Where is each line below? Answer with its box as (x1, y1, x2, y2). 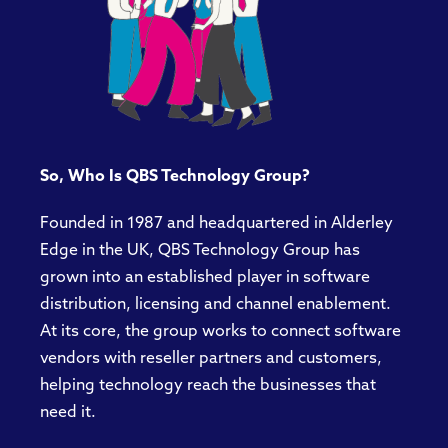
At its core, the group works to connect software (40, 323, 401, 340)
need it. (40, 404, 96, 421)
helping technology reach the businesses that (40, 377, 376, 394)
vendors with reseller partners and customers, (40, 350, 382, 367)
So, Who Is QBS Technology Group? (40, 168, 310, 185)
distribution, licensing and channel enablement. (40, 296, 391, 313)
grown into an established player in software (40, 269, 370, 286)
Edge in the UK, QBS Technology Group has (40, 242, 360, 259)
